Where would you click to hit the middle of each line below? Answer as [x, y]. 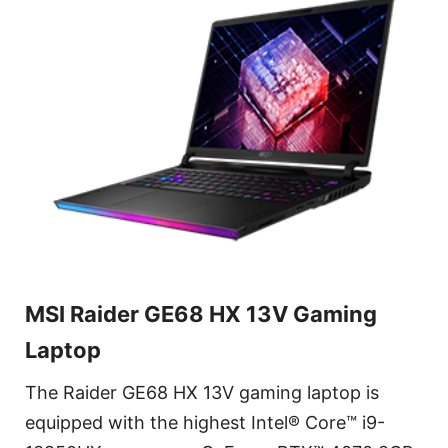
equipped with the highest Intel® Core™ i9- [205, 423]
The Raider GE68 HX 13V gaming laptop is [202, 393]
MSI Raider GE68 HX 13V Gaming [201, 314]
